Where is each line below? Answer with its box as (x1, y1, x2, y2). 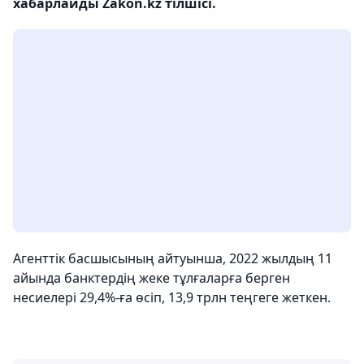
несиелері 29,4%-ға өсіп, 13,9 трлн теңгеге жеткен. (13, 288, 331, 306)
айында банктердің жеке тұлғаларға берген (13, 269, 290, 287)
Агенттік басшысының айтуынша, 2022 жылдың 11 (13, 249, 332, 267)
